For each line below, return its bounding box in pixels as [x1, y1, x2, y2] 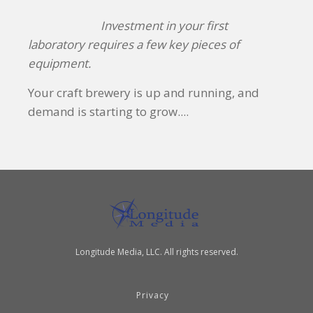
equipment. [28, 54, 91, 71]
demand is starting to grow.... [28, 103, 189, 119]
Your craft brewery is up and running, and [28, 84, 259, 101]
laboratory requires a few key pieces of [28, 36, 240, 52]
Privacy [136, 289, 169, 301]
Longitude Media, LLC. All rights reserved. [75, 246, 238, 259]
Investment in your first [101, 17, 228, 34]
